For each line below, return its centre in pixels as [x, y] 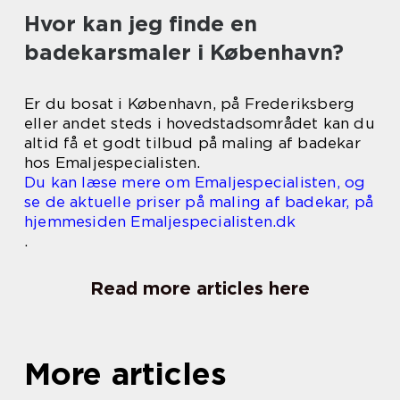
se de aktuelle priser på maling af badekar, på [199, 201]
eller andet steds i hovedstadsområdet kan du [200, 123]
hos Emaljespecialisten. [112, 162]
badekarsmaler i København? [184, 52]
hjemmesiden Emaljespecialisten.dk [160, 221]
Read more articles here [200, 288]
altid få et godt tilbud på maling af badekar [192, 142]
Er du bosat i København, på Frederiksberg [190, 103]
